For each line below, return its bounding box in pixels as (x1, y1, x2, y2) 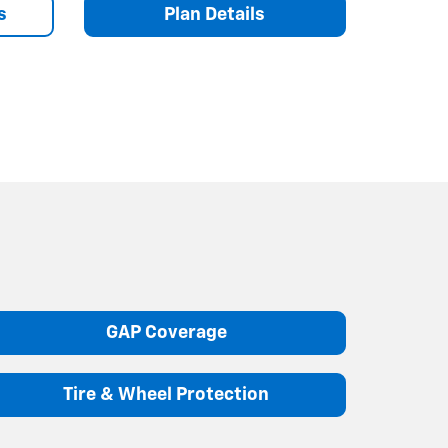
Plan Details (164, 5, 266, 24)
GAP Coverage (105, 323, 227, 342)
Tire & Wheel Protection (63, 385, 269, 404)
